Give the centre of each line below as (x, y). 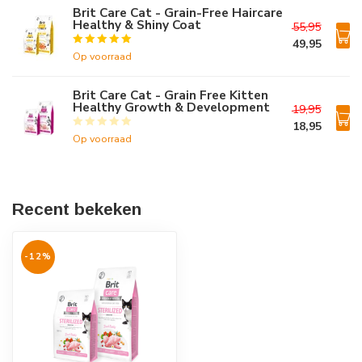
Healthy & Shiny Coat (137, 25)
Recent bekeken (77, 209)
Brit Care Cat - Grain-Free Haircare (178, 13)
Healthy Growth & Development (171, 107)
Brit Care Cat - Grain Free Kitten (170, 95)
